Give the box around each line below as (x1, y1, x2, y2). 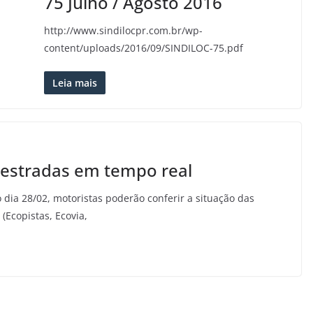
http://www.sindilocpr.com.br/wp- (43, 24, 203, 37)
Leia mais (52, 76, 97, 89)
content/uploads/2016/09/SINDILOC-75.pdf (43, 41, 243, 54)
